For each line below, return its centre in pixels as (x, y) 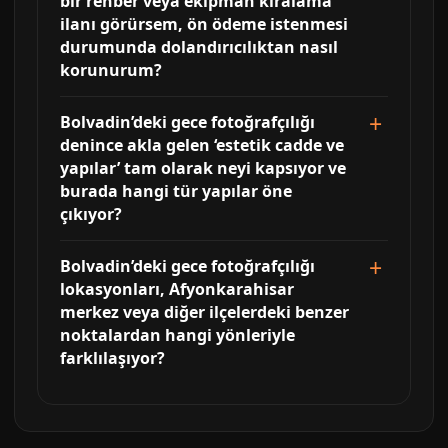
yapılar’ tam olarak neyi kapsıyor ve (203, 168)
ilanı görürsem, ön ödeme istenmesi (204, 24)
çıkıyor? (91, 214)
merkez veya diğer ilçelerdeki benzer (204, 312)
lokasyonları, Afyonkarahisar (177, 289)
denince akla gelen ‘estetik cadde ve (202, 145)
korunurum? (111, 70)
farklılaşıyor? (112, 358)
